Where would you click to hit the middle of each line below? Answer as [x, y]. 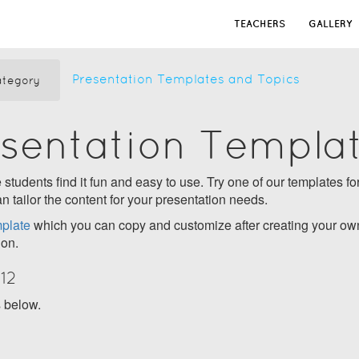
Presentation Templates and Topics [186, 79]
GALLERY [330, 24]
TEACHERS [260, 24]
